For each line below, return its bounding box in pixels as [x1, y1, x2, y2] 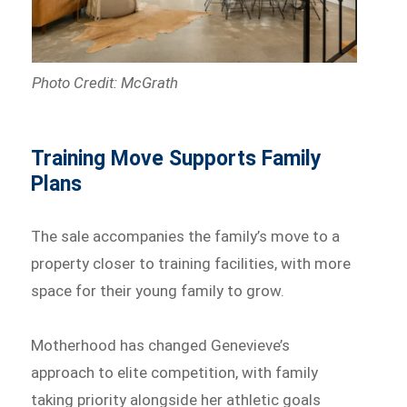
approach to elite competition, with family [31, 362, 319, 382]
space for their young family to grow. [31, 282, 285, 301]
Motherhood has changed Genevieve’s [31, 335, 291, 354]
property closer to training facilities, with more [31, 254, 352, 273]
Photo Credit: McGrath [31, 74, 178, 93]
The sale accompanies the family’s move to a [31, 227, 341, 246]
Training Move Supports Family [31, 146, 323, 172]
